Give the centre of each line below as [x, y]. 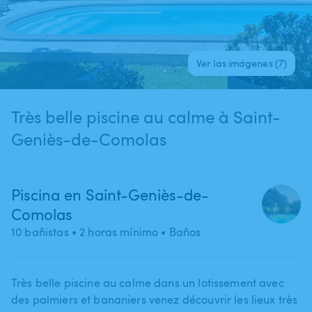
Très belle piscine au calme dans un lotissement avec [148, 282]
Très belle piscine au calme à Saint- [122, 116]
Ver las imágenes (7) [242, 63]
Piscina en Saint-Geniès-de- [110, 194]
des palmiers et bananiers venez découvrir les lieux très [155, 299]
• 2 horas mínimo [114, 232]
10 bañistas [40, 232]
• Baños [180, 232]
